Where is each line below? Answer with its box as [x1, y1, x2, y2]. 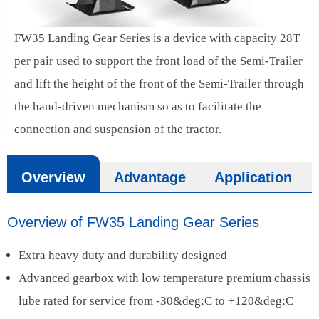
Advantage [114, 169, 186, 186]
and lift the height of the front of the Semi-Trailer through [14, 77, 304, 91]
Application [214, 169, 292, 186]
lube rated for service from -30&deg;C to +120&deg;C [19, 294, 293, 308]
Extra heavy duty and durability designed [19, 249, 227, 263]
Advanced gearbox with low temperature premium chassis [19, 271, 310, 286]
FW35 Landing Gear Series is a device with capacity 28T [14, 31, 300, 46]
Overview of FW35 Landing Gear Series [7, 214, 259, 231]
